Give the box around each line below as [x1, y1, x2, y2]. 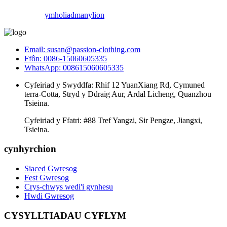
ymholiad [45, 10, 74, 19]
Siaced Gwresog [24, 164, 77, 173]
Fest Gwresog [24, 173, 69, 182]
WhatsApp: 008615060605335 [24, 63, 124, 72]
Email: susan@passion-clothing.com [24, 45, 140, 54]
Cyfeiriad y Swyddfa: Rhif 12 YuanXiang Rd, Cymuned [24, 80, 205, 89]
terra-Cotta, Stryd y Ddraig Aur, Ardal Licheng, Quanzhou [24, 89, 211, 98]
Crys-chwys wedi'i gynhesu [24, 182, 113, 192]
